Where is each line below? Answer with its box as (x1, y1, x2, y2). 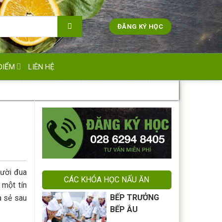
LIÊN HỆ (28, 62, 55, 71)
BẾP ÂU (110, 205, 138, 215)
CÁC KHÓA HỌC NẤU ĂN (64, 175, 150, 185)
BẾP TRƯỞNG (110, 193, 160, 203)
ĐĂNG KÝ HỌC (117, 23, 164, 30)
